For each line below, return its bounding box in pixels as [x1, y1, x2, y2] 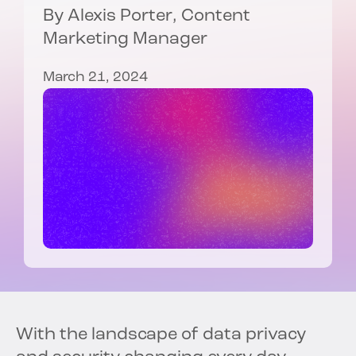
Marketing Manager [43, 30, 207, 49]
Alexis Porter [68, 7, 172, 26]
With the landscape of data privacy [16, 326, 306, 345]
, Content [172, 7, 250, 26]
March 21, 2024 [43, 70, 148, 86]
